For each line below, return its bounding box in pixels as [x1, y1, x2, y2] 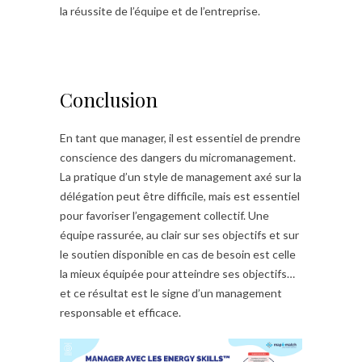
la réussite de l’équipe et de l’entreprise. [60, 3, 260, 18]
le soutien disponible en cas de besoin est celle [60, 246, 296, 261]
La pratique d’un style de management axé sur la [60, 169, 301, 183]
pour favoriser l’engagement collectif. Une [60, 208, 269, 222]
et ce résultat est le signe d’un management [60, 285, 282, 300]
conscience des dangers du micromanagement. [60, 149, 296, 164]
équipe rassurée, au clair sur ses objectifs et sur [60, 227, 299, 242]
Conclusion [60, 86, 158, 112]
